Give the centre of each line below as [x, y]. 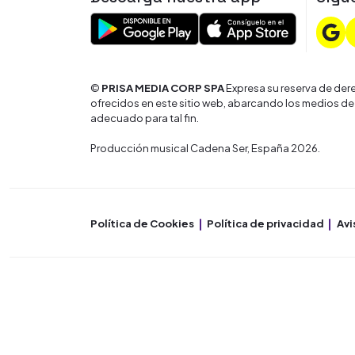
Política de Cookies [142, 223]
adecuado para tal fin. [145, 118]
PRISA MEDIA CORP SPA [163, 88]
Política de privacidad [265, 223]
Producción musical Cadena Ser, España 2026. [205, 148]
